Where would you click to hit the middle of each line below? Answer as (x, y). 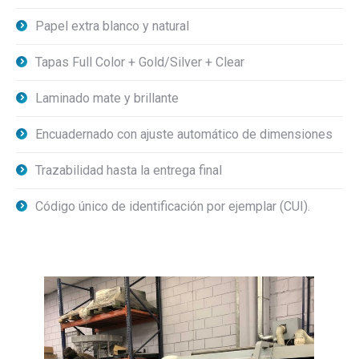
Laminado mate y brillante (107, 98)
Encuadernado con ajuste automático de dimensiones (184, 134)
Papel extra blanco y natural (112, 26)
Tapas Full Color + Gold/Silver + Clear (140, 62)
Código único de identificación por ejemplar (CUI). (173, 206)
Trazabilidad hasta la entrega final (129, 170)
